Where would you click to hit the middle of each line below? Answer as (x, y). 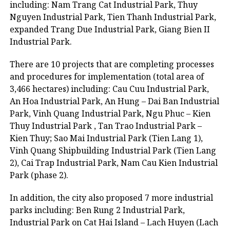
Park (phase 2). (39, 175)
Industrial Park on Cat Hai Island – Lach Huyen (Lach (114, 222)
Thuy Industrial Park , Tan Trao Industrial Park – (106, 126)
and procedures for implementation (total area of (107, 76)
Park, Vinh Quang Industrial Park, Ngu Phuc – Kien (110, 113)
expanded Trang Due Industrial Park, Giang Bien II (110, 29)
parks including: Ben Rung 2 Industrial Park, (97, 210)
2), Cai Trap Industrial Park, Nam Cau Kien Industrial (113, 163)
